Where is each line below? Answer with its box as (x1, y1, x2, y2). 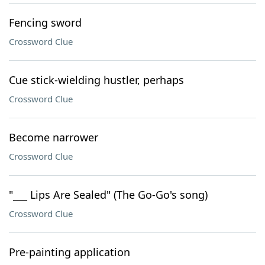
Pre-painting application (9, 245, 130, 259)
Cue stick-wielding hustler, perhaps (9, 73, 184, 87)
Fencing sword (9, 15, 82, 30)
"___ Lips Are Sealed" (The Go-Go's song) (9, 188, 208, 202)
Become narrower (9, 130, 98, 144)
